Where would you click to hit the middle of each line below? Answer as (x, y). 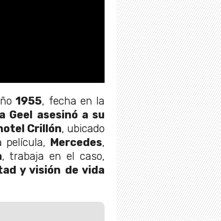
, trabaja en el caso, (53, 156)
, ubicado (83, 128)
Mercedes (76, 142)
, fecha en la (74, 101)
